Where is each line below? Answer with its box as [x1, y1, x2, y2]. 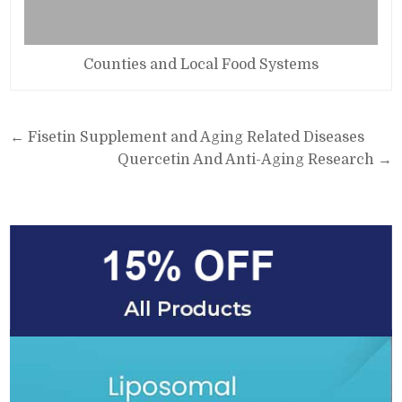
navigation [9, 146, 135, 180]
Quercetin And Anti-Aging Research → [117, 152, 392, 169]
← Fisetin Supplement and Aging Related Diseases [10, 129, 365, 146]
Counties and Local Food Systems [83, 57, 319, 74]
